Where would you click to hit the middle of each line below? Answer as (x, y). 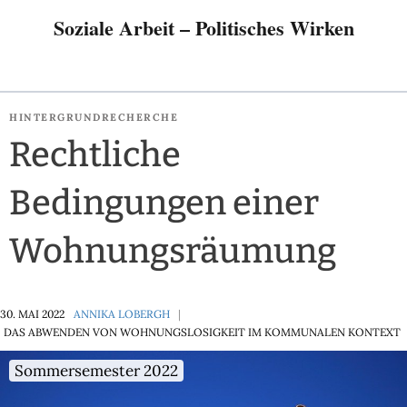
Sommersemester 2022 (96, 371)
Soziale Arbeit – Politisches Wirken (203, 28)
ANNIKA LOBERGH (122, 314)
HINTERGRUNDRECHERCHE (94, 117)
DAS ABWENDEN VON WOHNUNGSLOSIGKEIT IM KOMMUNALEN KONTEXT (202, 332)
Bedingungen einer (164, 203)
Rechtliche (95, 154)
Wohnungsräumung (173, 251)
